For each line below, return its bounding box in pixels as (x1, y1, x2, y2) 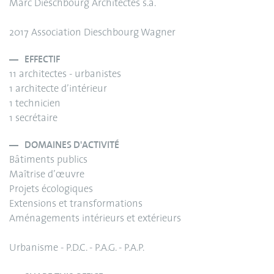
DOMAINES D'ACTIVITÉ (24, 139, 119, 152)
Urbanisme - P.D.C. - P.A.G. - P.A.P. (9, 243, 144, 254)
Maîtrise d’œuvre (9, 170, 84, 180)
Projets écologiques (9, 185, 93, 195)
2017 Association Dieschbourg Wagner (9, 28, 176, 39)
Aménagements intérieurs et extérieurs (9, 214, 181, 224)
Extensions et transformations (9, 199, 143, 210)
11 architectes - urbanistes (9, 70, 121, 80)
